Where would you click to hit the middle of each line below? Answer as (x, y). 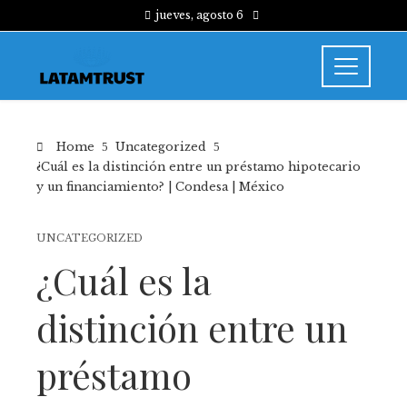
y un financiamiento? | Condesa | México (160, 187)
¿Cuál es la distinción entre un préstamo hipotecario (199, 167)
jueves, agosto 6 (199, 15)
